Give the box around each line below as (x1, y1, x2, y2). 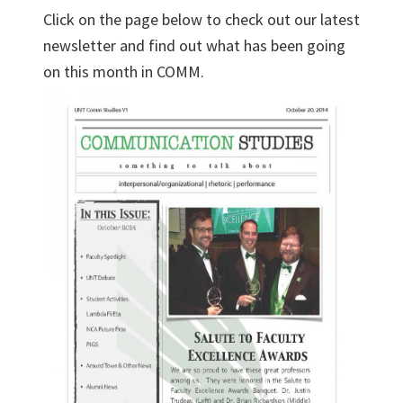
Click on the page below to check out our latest (43, 9, 360, 30)
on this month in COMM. (43, 61, 204, 82)
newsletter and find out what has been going (43, 35, 345, 56)
